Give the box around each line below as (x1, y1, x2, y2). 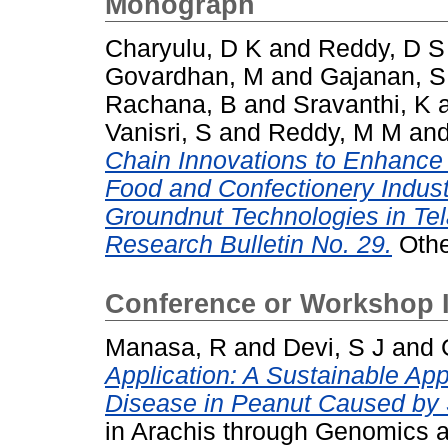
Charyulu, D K (105, 34, 262, 62)
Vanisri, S (105, 118, 212, 146)
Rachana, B (105, 90, 237, 118)
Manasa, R (105, 333, 227, 361)
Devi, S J (283, 333, 385, 361)
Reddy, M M (268, 118, 402, 146)
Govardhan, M (105, 62, 264, 90)
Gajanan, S (320, 62, 446, 90)
